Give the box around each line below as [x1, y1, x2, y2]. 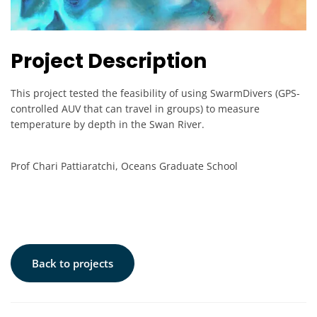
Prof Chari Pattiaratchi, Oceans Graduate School [11, 158, 238, 173]
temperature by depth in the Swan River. [11, 117, 204, 131]
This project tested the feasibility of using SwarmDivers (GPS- [11, 86, 300, 100]
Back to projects [32, 255, 113, 270]
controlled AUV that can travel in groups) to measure [11, 101, 260, 115]
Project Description [11, 47, 207, 75]
